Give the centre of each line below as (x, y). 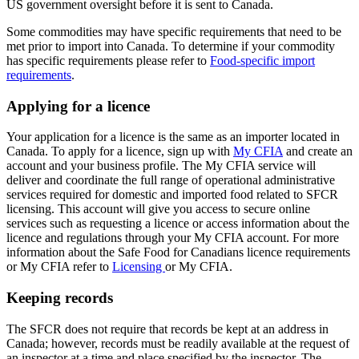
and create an (318, 151)
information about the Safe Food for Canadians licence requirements (178, 252)
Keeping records (60, 298)
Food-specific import (262, 60)
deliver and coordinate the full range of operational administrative (171, 180)
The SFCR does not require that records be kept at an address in (167, 329)
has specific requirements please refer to (108, 60)
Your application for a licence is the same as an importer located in (173, 137)
